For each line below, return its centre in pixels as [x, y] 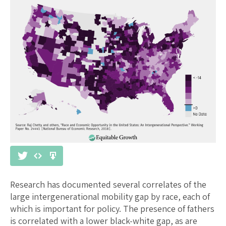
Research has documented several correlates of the [108, 185]
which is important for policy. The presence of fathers [112, 209]
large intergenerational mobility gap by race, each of [110, 197]
